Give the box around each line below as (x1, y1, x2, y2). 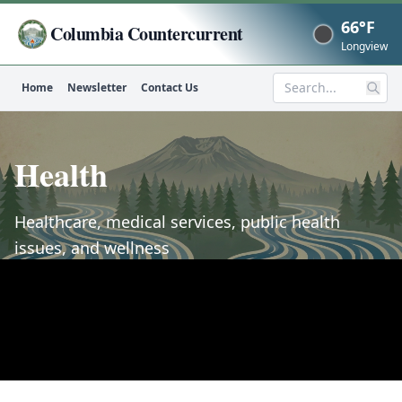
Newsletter (67, 80, 127, 95)
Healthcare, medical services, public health (14, 211, 340, 232)
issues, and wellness (14, 237, 170, 258)
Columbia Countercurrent (50, 21, 243, 47)
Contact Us (141, 80, 198, 95)
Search (272, 87, 319, 108)
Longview (341, 39, 388, 54)
